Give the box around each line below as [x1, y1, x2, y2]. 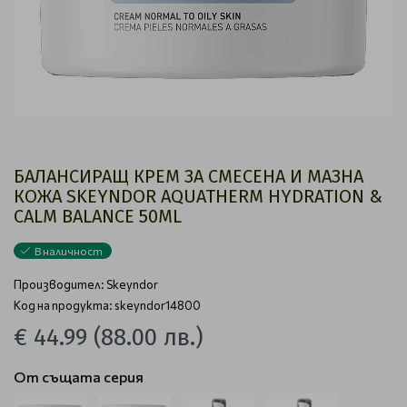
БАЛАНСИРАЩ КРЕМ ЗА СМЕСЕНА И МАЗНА [14, 165, 363, 187]
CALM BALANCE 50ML [14, 205, 182, 227]
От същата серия [14, 368, 144, 385]
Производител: [14, 277, 106, 292]
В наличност [35, 244, 103, 257]
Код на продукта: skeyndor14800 [14, 298, 201, 313]
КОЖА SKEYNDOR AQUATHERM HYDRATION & [14, 185, 382, 207]
